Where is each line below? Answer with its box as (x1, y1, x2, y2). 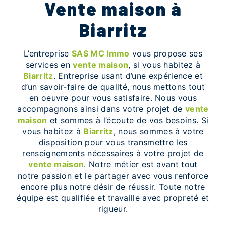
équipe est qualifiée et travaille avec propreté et (17, 192, 209, 203)
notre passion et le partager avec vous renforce (17, 170, 209, 181)
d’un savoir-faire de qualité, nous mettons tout (21, 81, 205, 92)
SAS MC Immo (72, 48, 130, 59)
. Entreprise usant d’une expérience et (53, 70, 203, 81)
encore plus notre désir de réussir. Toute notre (21, 181, 205, 192)
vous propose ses (129, 48, 203, 59)
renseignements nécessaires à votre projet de (22, 148, 204, 158)
